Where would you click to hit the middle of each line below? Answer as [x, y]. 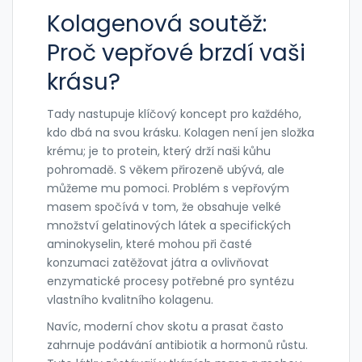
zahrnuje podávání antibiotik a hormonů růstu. [177, 345]
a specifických [248, 226]
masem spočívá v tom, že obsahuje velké [164, 207]
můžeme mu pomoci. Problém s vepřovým [168, 189]
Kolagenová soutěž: [157, 24]
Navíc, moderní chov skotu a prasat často [165, 327]
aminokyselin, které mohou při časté [149, 244]
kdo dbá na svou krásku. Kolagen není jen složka [181, 133]
